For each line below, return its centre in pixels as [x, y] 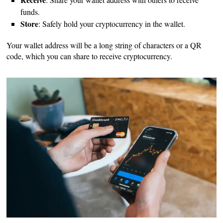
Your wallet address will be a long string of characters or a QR [104, 45]
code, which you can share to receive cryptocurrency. [90, 56]
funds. [30, 11]
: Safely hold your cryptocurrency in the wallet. [112, 23]
